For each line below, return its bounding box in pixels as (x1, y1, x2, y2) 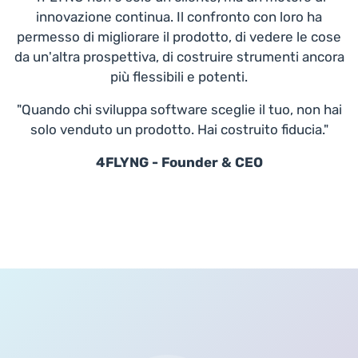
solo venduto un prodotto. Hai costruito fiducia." (30, 121, 328, 137)
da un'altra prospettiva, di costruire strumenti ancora (14, 48, 344, 65)
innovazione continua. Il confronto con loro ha (36, 8, 322, 25)
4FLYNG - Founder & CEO (95, 153, 263, 170)
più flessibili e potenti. (110, 68, 248, 85)
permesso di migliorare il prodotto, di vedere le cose (17, 28, 341, 45)
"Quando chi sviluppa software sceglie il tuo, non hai (16, 101, 342, 117)
